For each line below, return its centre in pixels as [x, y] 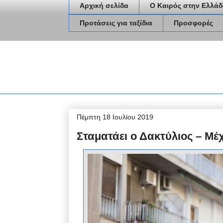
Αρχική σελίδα [104, 6]
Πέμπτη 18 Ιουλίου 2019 [115, 117]
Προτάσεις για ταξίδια [116, 23]
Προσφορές [193, 23]
